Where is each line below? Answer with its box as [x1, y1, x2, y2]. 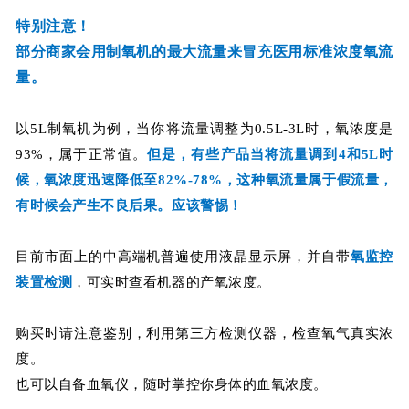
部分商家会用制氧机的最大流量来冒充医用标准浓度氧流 [16, 44, 393, 60]
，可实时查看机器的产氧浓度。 [72, 275, 271, 290]
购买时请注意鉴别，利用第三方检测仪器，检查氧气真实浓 [16, 326, 393, 341]
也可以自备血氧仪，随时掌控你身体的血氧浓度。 [16, 377, 328, 393]
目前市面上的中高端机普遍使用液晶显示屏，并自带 [16, 249, 351, 265]
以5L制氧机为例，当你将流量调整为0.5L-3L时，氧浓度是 [16, 121, 393, 137]
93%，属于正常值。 [16, 147, 148, 163]
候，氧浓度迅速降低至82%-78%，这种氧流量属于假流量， [16, 173, 393, 188]
